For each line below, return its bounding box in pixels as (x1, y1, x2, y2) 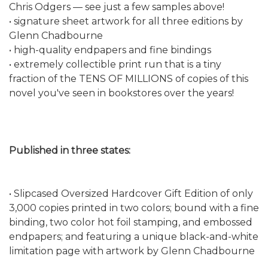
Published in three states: (9, 144, 130, 156)
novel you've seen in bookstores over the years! (9, 87, 234, 99)
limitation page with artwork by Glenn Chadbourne (9, 245, 257, 257)
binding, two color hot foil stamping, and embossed (9, 216, 252, 228)
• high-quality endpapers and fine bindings (9, 44, 211, 56)
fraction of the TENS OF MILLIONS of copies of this (9, 72, 248, 84)
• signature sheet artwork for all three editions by (9, 15, 243, 27)
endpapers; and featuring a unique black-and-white (9, 230, 258, 242)
